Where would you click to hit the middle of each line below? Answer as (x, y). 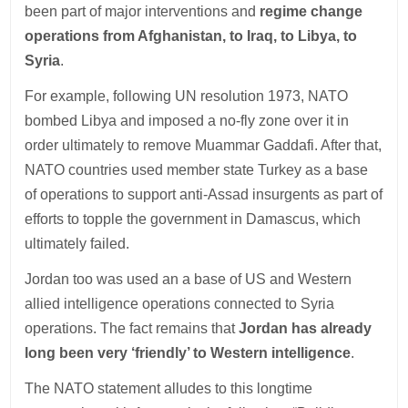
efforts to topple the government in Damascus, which (193, 219)
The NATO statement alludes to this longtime (169, 388)
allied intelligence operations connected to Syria (180, 303)
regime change (311, 11)
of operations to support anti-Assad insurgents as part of (204, 194)
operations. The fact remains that (132, 328)
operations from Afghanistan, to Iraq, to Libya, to (191, 36)
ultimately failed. (77, 243)
